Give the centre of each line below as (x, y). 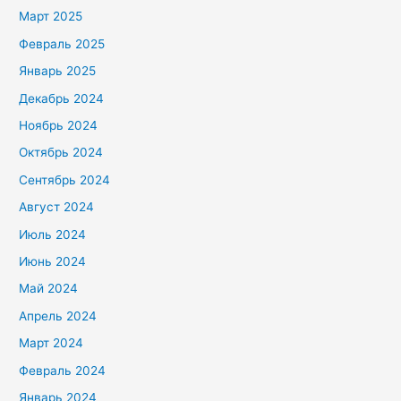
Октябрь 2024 (61, 153)
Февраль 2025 (62, 43)
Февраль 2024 (63, 370)
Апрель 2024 (58, 316)
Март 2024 (51, 343)
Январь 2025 (58, 71)
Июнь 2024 (53, 262)
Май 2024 (49, 289)
